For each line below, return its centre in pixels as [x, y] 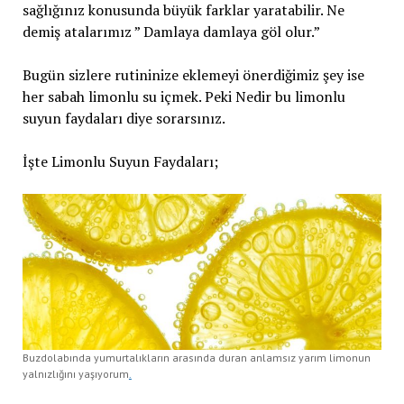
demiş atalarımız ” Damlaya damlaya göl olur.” [171, 32]
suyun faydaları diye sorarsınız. [124, 119]
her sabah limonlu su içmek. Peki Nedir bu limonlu [184, 97]
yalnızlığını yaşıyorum [75, 374]
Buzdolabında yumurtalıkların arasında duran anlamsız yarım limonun [196, 358]
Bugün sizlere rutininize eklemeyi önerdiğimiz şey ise [193, 75]
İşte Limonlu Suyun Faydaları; [120, 162]
